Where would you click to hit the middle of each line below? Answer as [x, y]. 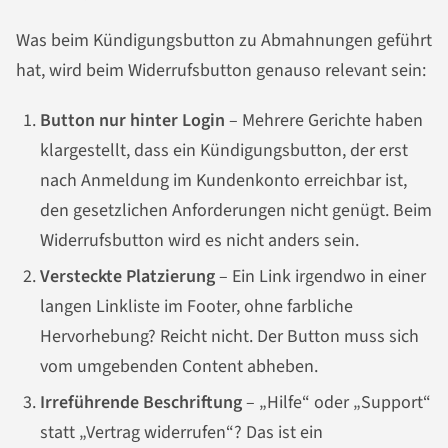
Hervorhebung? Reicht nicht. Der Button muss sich [229, 336]
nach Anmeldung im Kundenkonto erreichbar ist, [223, 180]
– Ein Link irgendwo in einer [320, 276]
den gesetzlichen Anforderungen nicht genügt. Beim [236, 210]
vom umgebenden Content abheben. [179, 366]
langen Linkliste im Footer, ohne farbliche [196, 306]
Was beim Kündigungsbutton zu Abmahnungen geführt [224, 41]
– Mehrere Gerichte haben [324, 120]
